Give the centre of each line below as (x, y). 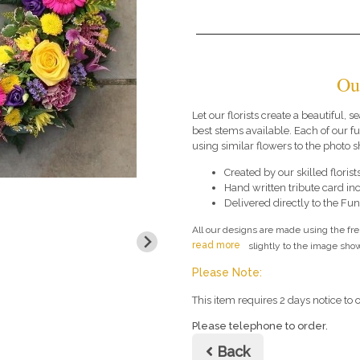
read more (216, 245)
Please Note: (227, 273)
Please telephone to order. (260, 326)
